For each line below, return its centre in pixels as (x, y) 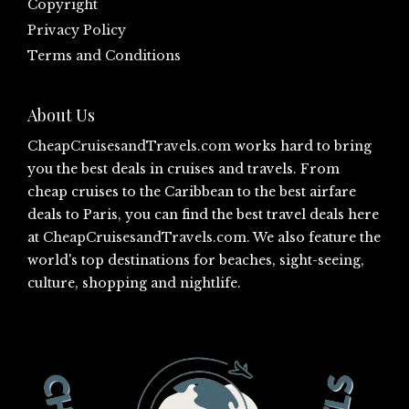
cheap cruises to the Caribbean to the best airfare (192, 191)
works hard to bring (301, 146)
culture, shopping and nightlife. (134, 283)
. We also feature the (314, 237)
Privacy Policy (77, 30)
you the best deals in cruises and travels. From (184, 168)
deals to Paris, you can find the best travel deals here (203, 214)
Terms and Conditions (104, 55)
